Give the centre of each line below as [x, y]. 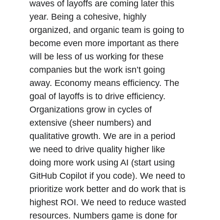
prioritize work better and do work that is [109, 189]
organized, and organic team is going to [108, 30]
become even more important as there [105, 43]
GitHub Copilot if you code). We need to [109, 176]
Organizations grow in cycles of [92, 110]
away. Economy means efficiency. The [106, 83]
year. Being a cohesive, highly [89, 17]
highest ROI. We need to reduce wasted [109, 202]
